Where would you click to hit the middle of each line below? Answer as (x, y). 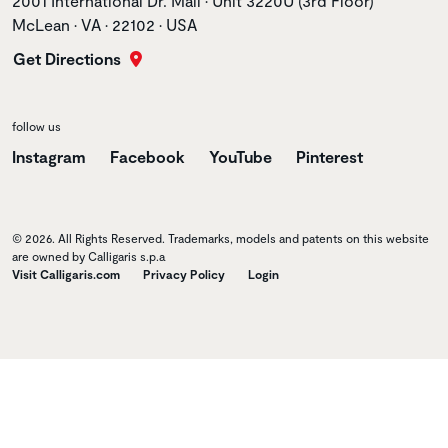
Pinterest (329, 156)
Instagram (49, 156)
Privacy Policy (184, 273)
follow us (36, 125)
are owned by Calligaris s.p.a (88, 255)
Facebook (147, 156)
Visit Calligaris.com (66, 273)
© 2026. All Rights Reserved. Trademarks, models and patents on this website (220, 237)
